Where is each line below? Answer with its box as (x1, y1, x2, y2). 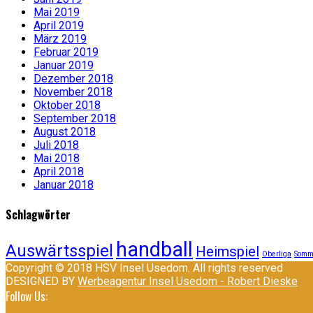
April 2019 (34, 18, 84, 32)
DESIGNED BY (6, 275, 78, 289)
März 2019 (34, 31, 87, 45)
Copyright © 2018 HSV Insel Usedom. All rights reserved (6, 261, 283, 275)
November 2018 (34, 85, 112, 99)
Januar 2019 (34, 58, 94, 72)
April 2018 (34, 164, 84, 178)
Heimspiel (196, 243, 259, 261)
